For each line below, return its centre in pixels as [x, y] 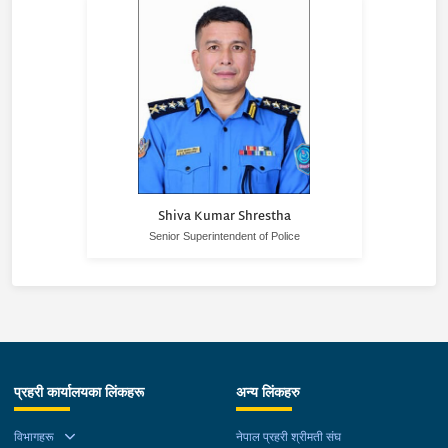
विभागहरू [34, 436]
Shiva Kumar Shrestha [224, 216]
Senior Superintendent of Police [224, 236]
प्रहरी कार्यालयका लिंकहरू [79, 392]
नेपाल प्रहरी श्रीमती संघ [288, 436]
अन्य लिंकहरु [268, 392]
